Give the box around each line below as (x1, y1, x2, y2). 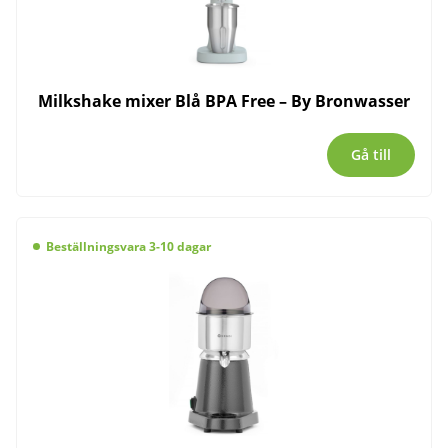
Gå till (351, 145, 391, 165)
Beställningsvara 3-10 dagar (45, 237, 211, 255)
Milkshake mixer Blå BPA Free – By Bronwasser (38, 90, 410, 113)
